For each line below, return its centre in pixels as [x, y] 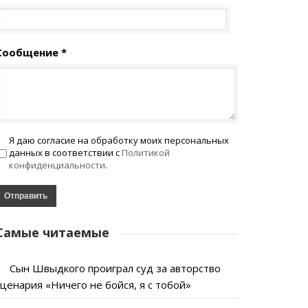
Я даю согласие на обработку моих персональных [119, 140]
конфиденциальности [57, 165]
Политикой [145, 153]
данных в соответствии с [65, 153]
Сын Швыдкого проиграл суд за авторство [115, 268]
